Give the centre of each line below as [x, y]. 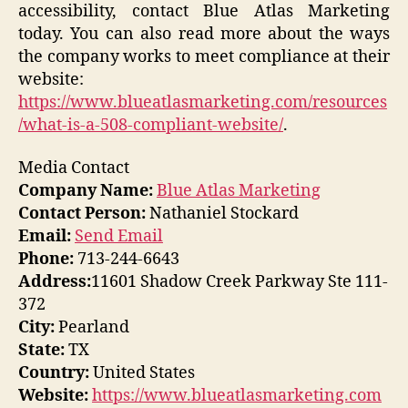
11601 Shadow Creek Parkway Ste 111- [240, 282]
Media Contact [74, 168]
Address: [55, 282]
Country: [54, 373]
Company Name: [86, 191]
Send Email [119, 237]
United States [142, 373]
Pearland [92, 328]
